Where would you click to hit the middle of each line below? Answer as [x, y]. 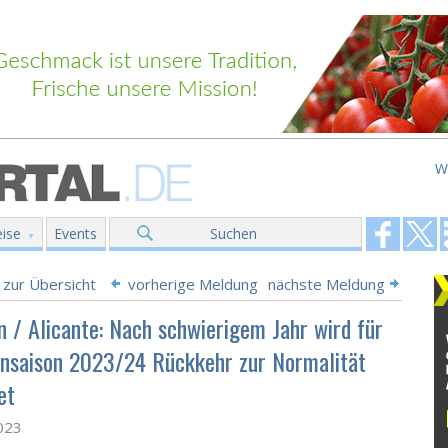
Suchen [233, 233]
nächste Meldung [326, 284]
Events [75, 233]
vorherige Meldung [193, 284]
